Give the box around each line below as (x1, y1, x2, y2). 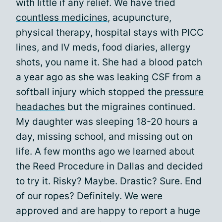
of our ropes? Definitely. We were (16, 190, 163, 202)
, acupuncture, (108, 12, 171, 23)
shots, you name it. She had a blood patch (16, 56, 202, 68)
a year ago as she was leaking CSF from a (16, 71, 201, 83)
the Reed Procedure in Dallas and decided (16, 161, 203, 172)
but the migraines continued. (65, 101, 195, 112)
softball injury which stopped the (16, 86, 165, 98)
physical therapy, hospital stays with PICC (16, 27, 204, 38)
